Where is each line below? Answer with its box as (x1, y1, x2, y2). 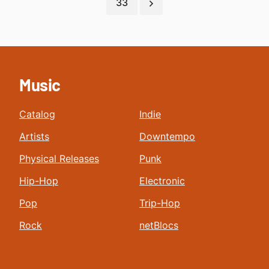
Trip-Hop (139, 197, 180, 209)
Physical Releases (19, 153, 99, 165)
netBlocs (139, 219, 178, 231)
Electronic (139, 175, 185, 187)
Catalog (19, 108, 55, 120)
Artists (19, 130, 49, 142)
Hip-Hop (19, 175, 58, 187)
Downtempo (139, 130, 195, 142)
